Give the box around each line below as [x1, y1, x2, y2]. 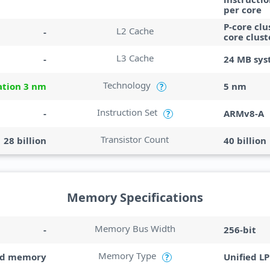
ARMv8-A [223, 107, 264, 119]
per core [223, 4, 262, 16]
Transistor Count [101, 133, 169, 145]
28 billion [4, 134, 47, 146]
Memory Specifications [67, 189, 203, 206]
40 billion [223, 134, 266, 146]
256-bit [223, 223, 256, 236]
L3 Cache [116, 52, 154, 64]
